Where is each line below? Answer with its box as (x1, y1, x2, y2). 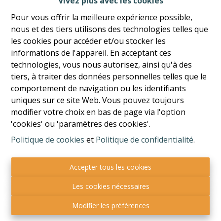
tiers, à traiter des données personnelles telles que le (11, 71, 207, 82)
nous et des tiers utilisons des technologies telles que (11, 24, 209, 35)
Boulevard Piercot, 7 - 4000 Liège (50, 168, 171, 179)
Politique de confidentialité (96, 134, 194, 145)
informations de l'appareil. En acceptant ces (11, 47, 172, 58)
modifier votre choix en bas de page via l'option (11, 107, 186, 117)
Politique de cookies (11, 134, 85, 145)
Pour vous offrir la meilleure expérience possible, (11, 12, 193, 23)
